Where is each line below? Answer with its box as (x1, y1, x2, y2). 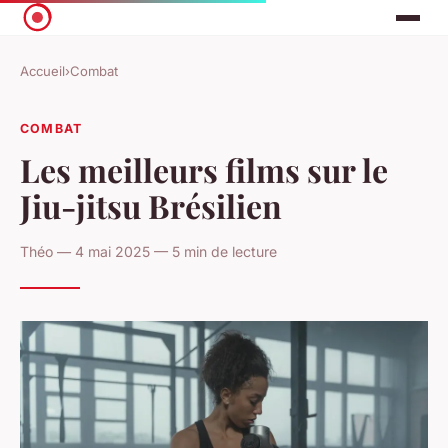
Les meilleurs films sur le (20, 147, 388, 191)
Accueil (20, 63, 65, 80)
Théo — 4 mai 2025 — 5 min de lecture (20, 242, 277, 260)
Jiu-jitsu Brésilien (20, 183, 282, 227)
